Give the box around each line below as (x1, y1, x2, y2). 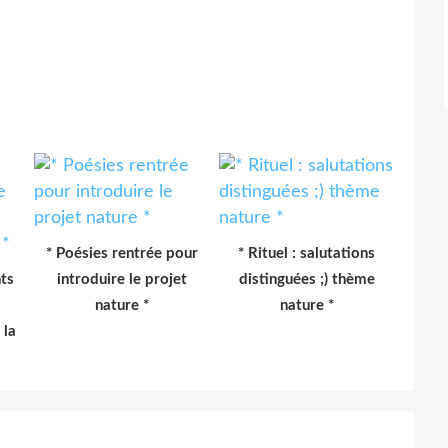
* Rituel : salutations (238, 245, 375, 261)
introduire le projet (56, 271, 187, 287)
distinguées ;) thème (238, 271, 375, 287)
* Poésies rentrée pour (45, 245, 198, 261)
